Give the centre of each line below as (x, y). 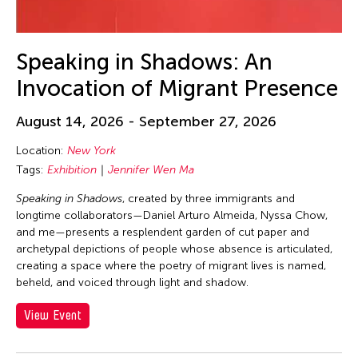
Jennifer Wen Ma (151, 170)
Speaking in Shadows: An (144, 62)
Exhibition (72, 170)
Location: (42, 151)
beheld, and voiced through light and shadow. (132, 283)
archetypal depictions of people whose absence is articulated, (174, 249)
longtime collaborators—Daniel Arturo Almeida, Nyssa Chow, (172, 216)
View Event (53, 316)
